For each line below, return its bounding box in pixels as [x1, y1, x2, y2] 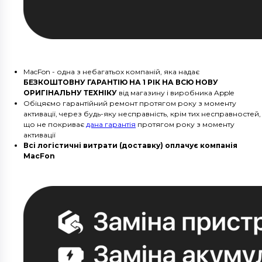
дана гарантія [86, 120, 136, 129]
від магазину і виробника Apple [117, 88, 234, 98]
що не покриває [23, 120, 86, 129]
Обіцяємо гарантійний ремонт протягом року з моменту [23, 99, 236, 108]
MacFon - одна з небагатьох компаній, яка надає [23, 67, 199, 77]
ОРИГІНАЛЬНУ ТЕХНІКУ [23, 88, 117, 98]
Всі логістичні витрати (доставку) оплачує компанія [23, 141, 237, 150]
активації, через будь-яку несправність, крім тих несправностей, [23, 109, 261, 119]
